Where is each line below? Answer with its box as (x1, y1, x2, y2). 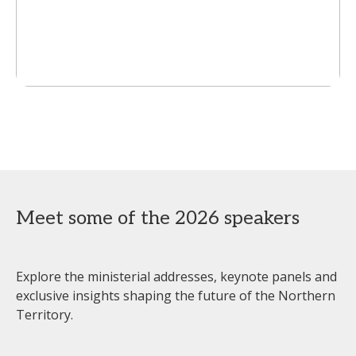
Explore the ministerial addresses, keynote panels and (16, 267, 337, 285)
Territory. (16, 305, 73, 323)
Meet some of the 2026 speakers (16, 206, 300, 230)
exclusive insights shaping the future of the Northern (16, 286, 335, 304)
